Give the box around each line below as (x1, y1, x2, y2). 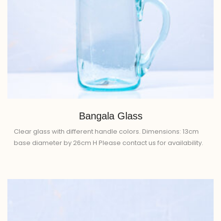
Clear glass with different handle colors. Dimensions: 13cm (14, 126, 199, 136)
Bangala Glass (78, 110, 143, 121)
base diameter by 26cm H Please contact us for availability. (14, 138, 203, 147)
